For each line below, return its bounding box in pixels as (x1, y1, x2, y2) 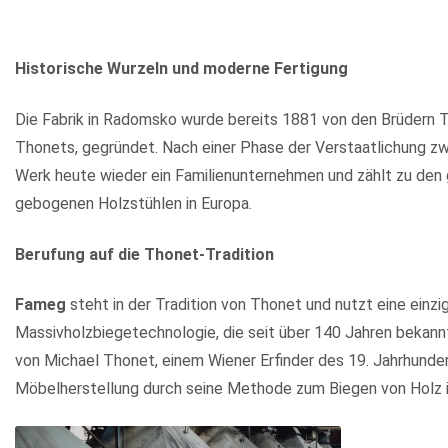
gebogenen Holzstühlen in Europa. (15, 194, 252, 214)
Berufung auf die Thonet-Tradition (15, 244, 274, 264)
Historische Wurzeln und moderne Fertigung (15, 59, 348, 79)
